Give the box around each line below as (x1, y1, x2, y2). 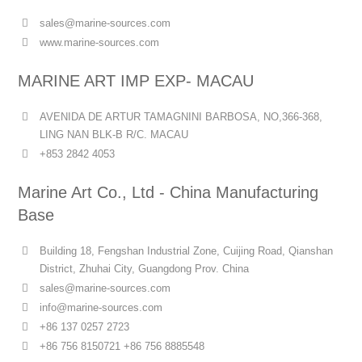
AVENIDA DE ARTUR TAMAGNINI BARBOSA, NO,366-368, (40, 111, 323, 123)
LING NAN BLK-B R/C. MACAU (40, 128, 189, 141)
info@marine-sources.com (40, 301, 163, 314)
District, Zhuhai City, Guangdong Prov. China (40, 263, 250, 275)
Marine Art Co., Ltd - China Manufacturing (18, 183, 319, 201)
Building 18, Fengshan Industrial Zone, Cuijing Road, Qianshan (40, 245, 334, 257)
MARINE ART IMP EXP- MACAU (18, 72, 255, 90)
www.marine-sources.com (40, 36, 160, 48)
